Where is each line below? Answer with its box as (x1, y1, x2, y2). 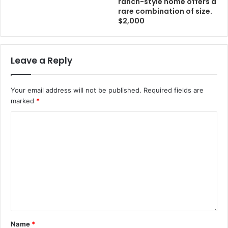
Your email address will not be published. (11, 86, 141, 94)
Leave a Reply (11, 54, 72, 67)
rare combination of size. (118, 6, 212, 16)
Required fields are (144, 86, 204, 94)
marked (11, 97, 36, 105)
